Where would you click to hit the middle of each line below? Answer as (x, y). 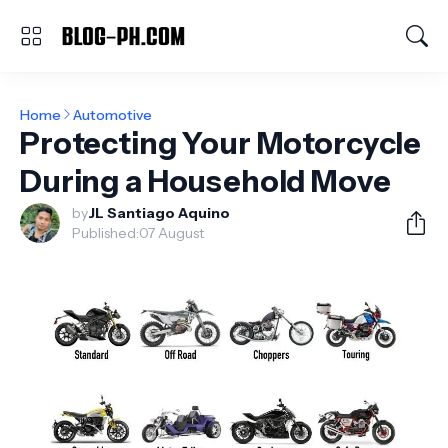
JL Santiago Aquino (159, 213)
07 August (171, 233)
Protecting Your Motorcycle (221, 143)
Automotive (112, 114)
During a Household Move (205, 181)
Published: (105, 233)
